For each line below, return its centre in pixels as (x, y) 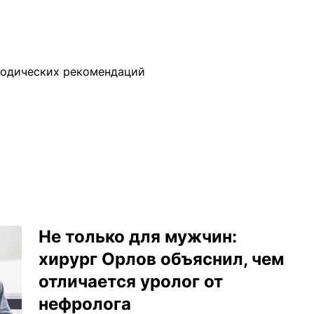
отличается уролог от (131, 282)
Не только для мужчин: (138, 237)
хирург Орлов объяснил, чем (161, 259)
